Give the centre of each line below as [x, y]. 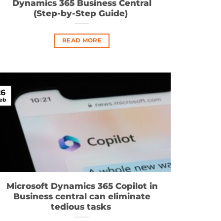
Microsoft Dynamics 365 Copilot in [82, 186]
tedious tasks [82, 206]
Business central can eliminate [82, 196]
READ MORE [82, 40]
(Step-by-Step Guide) [82, 14]
